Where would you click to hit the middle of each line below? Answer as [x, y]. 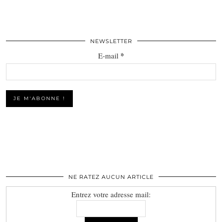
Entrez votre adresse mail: [111, 194]
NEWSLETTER [111, 41]
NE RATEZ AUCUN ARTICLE [111, 177]
